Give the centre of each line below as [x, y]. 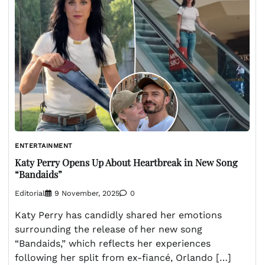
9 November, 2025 [87, 193]
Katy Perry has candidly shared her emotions [118, 215]
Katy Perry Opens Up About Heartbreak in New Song [126, 163]
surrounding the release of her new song [109, 230]
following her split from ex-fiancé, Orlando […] [123, 258]
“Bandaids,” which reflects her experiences [113, 244]
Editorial [30, 193]
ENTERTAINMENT [44, 146]
